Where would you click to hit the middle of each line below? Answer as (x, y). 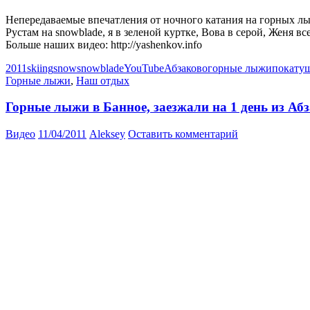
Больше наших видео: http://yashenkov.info (104, 44)
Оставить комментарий (183, 134)
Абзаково (186, 68)
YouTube (144, 68)
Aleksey (107, 134)
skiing (40, 68)
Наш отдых (103, 80)
